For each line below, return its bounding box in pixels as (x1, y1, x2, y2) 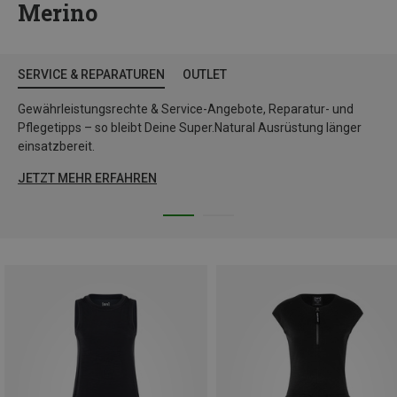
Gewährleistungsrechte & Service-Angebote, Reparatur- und (18, 102, 354, 117)
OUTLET (183, 67, 227, 82)
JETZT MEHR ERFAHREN (18, 171, 157, 186)
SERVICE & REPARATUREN (18, 67, 165, 82)
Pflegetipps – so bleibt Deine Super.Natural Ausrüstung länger (18, 121, 362, 136)
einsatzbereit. (18, 139, 95, 154)
